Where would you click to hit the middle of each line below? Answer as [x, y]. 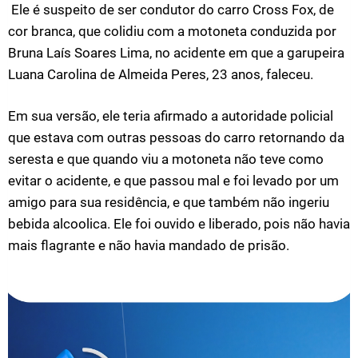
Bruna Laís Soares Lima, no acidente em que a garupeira [176, 53]
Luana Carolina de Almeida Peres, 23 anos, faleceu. [162, 74]
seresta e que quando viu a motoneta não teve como [166, 159]
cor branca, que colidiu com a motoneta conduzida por [172, 31]
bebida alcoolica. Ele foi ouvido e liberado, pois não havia [179, 224]
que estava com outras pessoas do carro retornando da [176, 137]
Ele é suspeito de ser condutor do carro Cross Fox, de [171, 10]
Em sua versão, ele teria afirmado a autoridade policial [171, 116]
